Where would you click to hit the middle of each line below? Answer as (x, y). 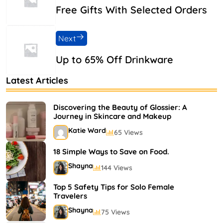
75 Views (115, 212)
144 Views (117, 167)
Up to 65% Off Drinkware (114, 59)
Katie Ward (87, 130)
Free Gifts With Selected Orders (131, 10)
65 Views (128, 132)
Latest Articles (37, 80)
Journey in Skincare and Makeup (112, 116)
